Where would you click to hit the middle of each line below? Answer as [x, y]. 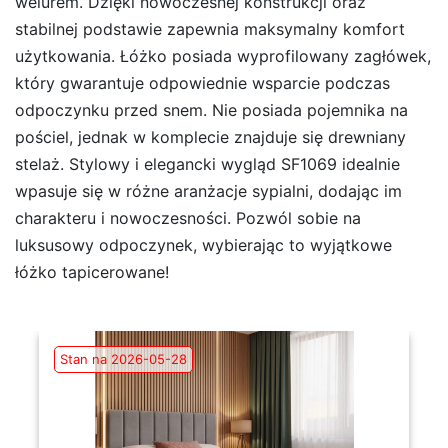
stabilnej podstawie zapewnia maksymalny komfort [210, 29]
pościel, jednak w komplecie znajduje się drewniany [210, 137]
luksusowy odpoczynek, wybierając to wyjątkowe [203, 245]
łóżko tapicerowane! [92, 272]
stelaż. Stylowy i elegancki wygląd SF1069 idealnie [207, 164]
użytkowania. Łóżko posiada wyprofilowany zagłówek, [223, 56]
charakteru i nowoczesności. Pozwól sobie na [188, 218]
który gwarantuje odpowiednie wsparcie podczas [202, 83]
